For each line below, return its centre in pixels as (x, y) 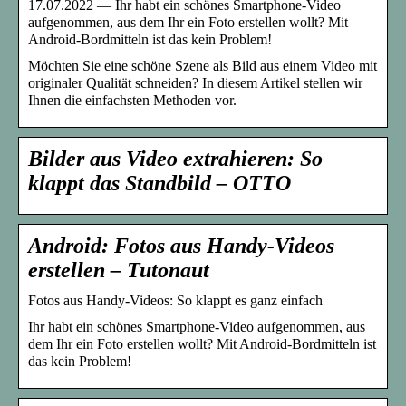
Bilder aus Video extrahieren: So (175, 159)
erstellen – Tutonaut (119, 271)
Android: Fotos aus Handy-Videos (181, 246)
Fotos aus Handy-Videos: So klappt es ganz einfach (175, 301)
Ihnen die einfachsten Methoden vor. (132, 101)
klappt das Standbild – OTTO (159, 184)
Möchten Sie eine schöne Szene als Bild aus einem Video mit (203, 66)
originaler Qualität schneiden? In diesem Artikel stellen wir (195, 83)
